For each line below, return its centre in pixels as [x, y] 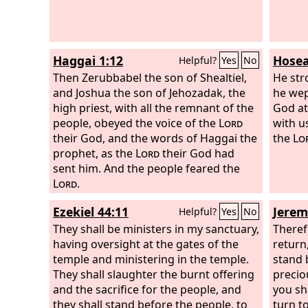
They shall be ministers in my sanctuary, [156, 229]
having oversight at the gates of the [146, 244]
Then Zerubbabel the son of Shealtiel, [150, 77]
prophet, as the [94, 153]
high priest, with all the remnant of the [153, 108]
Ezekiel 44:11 [91, 212]
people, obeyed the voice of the [136, 123]
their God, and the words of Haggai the [155, 138]
